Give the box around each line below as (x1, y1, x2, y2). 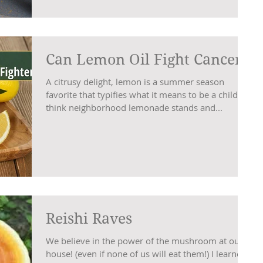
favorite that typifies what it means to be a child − (46, 89, 245, 100)
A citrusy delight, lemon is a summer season (46, 76, 224, 87)
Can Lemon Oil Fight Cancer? (46, 51, 249, 68)
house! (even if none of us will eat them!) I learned (46, 248, 75, 260)
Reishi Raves (46, 210, 132, 228)
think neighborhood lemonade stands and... (46, 102, 222, 113)
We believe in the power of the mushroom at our (46, 235, 243, 247)
